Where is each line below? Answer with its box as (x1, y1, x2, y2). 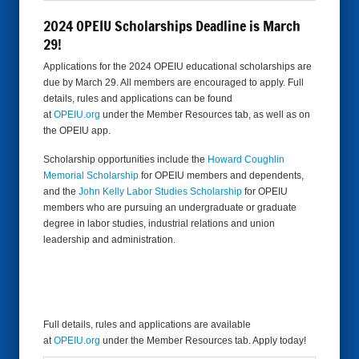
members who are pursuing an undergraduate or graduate (43, 202, 296, 213)
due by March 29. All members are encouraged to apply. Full (43, 77, 304, 88)
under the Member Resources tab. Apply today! (100, 335, 306, 346)
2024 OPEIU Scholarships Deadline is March (43, 15, 301, 36)
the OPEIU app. (43, 125, 111, 136)
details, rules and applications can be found (43, 93, 232, 104)
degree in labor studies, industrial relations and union (43, 218, 275, 229)
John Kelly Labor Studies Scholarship (79, 186, 242, 197)
